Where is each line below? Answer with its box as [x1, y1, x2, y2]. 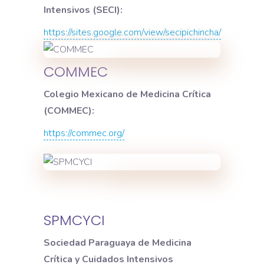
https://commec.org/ [44, 127, 124, 140]
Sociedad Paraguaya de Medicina [44, 236, 192, 249]
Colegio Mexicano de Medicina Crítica [44, 88, 211, 101]
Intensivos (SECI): [44, 3, 123, 16]
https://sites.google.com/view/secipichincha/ [44, 25, 221, 39]
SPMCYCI [44, 210, 105, 230]
